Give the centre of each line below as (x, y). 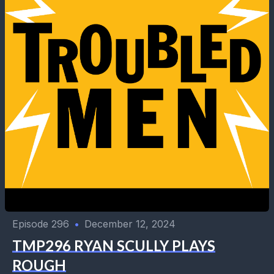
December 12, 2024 (130, 224)
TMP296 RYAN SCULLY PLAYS (114, 246)
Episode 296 (41, 224)
